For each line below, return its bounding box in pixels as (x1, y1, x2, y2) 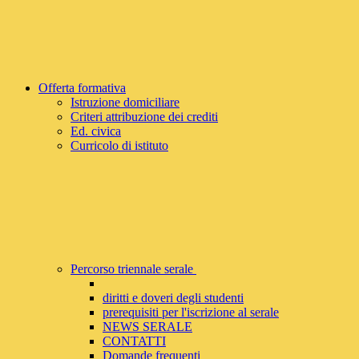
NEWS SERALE (103, 320, 192, 334)
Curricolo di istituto (71, 139, 168, 153)
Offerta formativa (38, 81, 126, 95)
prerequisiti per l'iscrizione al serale (103, 305, 279, 320)
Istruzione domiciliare (71, 95, 179, 110)
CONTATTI (103, 334, 166, 349)
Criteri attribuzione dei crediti (71, 110, 218, 124)
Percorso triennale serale (71, 262, 196, 276)
